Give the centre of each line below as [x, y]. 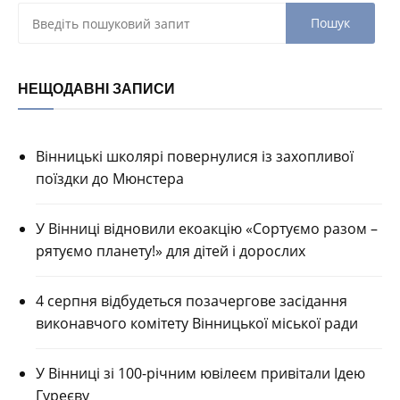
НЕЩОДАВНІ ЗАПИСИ [96, 89]
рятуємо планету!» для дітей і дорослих [171, 251]
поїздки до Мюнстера [110, 179]
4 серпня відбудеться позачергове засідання [192, 301]
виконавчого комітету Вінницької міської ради [197, 324]
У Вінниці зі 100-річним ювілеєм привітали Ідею [200, 374]
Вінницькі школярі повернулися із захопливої [195, 157]
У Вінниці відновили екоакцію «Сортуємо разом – [207, 229]
